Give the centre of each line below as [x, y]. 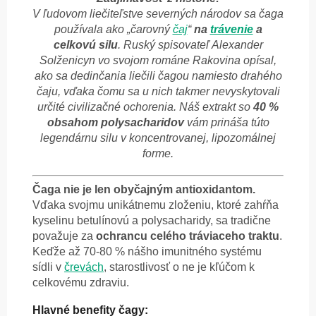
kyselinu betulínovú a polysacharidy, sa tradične [152, 221]
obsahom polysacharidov [115, 123]
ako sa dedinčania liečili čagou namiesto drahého [158, 76]
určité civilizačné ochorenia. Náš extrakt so [145, 107]
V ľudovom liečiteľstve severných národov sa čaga [158, 14]
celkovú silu [85, 45]
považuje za [64, 236]
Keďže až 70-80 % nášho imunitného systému [147, 252]
